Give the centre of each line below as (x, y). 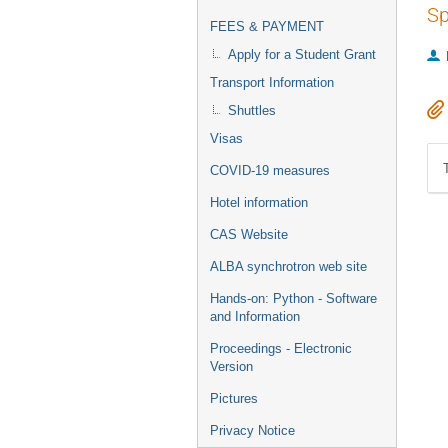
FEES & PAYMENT (267, 26)
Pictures (234, 398)
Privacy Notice (252, 430)
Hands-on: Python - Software (293, 298)
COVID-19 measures (270, 170)
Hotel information (259, 202)
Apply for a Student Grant (302, 54)
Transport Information (272, 82)
